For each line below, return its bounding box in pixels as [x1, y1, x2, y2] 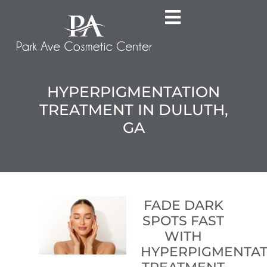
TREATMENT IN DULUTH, [39, 100, 228, 119]
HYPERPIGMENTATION [47, 82, 220, 101]
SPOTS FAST [142, 213, 225, 229]
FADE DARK [143, 197, 223, 214]
